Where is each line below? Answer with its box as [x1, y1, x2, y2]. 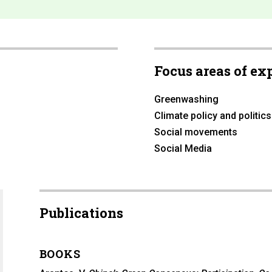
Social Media [154, 143, 212, 155]
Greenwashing [154, 93, 219, 106]
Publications [39, 204, 123, 222]
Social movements [154, 126, 237, 138]
